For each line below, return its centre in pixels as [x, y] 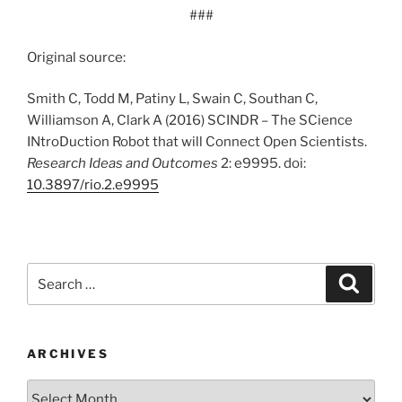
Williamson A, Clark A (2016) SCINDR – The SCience [190, 121]
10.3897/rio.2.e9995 [93, 185]
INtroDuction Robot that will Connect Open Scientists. [197, 142]
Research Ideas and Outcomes [122, 164]
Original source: [76, 57]
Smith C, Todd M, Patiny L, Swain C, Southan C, [172, 99]
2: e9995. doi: [262, 164]
